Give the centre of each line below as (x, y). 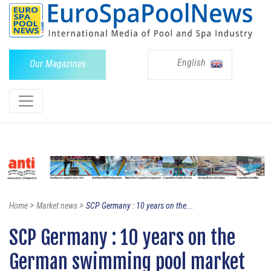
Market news (57, 206)
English (193, 62)
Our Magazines (57, 64)
